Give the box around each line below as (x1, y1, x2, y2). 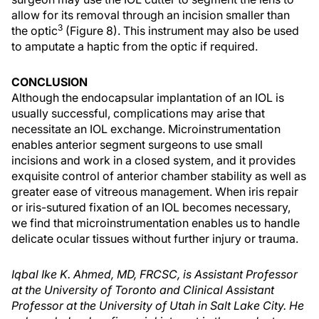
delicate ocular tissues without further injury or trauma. (11, 231, 298, 246)
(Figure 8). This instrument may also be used (63, 23, 299, 38)
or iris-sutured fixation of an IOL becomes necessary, (11, 200, 291, 214)
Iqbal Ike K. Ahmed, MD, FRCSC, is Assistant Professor (11, 267, 298, 281)
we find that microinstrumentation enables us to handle (11, 216, 300, 230)
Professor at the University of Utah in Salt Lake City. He (11, 298, 304, 313)
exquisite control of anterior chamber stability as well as (11, 169, 306, 183)
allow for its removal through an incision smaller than (11, 8, 290, 22)
